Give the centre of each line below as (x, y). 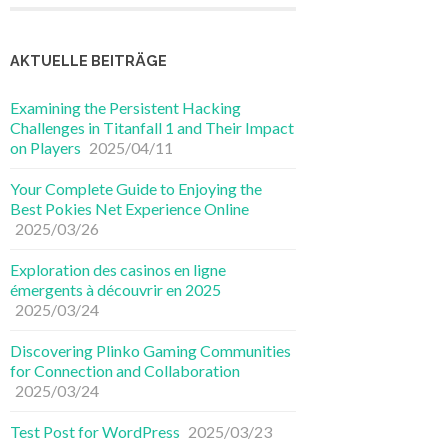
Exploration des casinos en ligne (118, 270)
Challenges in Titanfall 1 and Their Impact (152, 128)
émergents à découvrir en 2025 (115, 290)
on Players (45, 148)
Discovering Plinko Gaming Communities (150, 351)
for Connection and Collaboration (125, 371)
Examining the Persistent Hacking (125, 108)
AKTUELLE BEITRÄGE (88, 61)
